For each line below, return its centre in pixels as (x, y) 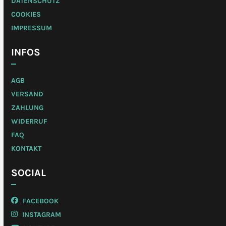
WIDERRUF (30, 121)
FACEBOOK (40, 201)
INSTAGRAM (40, 214)
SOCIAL (29, 173)
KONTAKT (26, 148)
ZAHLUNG (27, 107)
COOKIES (26, 14)
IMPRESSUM (32, 28)
